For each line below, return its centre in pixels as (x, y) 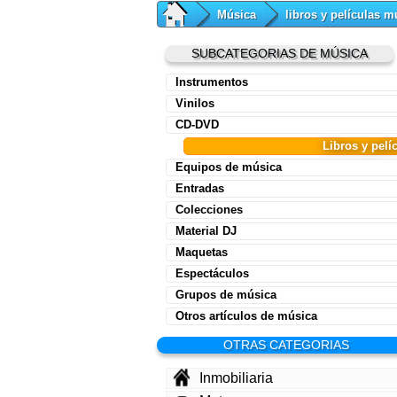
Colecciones (209, 210)
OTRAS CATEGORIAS (286, 345)
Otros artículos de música (246, 316)
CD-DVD (197, 125)
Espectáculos (212, 274)
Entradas (200, 189)
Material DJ (206, 231)
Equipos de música (229, 167)
